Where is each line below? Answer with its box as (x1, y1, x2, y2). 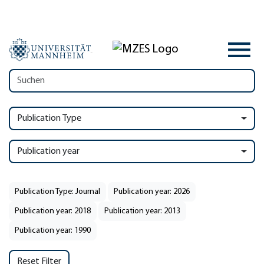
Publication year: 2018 (15, 207, 91, 216)
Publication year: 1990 (15, 226, 91, 235)
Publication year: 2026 (114, 187, 190, 196)
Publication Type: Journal (15, 187, 100, 196)
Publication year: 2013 (104, 207, 180, 216)
